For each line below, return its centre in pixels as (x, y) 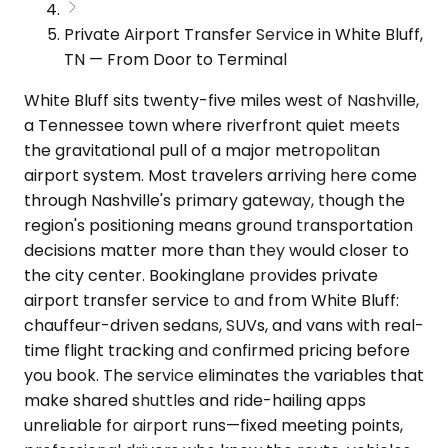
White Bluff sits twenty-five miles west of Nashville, (221, 100)
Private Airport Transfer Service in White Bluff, (243, 34)
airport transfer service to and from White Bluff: (211, 300)
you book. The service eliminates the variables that (224, 375)
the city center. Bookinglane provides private (201, 275)
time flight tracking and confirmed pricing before (217, 350)
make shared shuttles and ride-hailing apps (195, 400)
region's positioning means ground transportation (218, 225)
